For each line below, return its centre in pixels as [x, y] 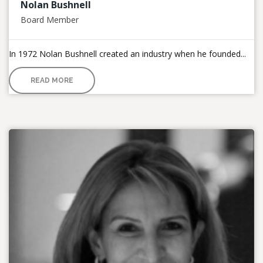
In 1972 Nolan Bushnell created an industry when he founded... [127, 54]
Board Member [50, 20]
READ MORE [52, 81]
